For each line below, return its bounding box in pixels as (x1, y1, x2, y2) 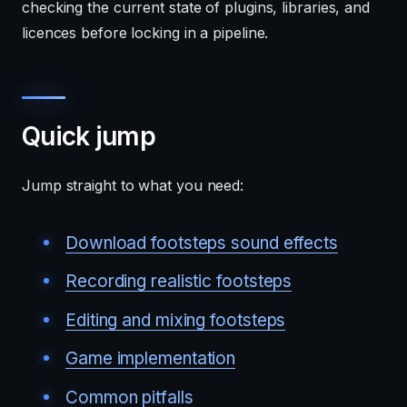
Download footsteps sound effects (65, 232, 338, 253)
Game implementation (65, 348, 236, 369)
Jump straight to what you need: (22, 176, 244, 194)
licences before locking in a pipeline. (22, 24, 269, 42)
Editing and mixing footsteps (65, 309, 286, 331)
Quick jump (22, 121, 155, 152)
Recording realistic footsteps (65, 271, 293, 292)
